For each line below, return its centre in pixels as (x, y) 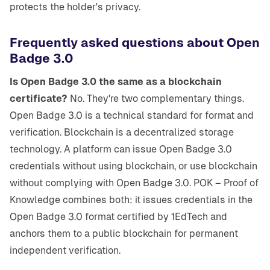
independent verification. (65, 251)
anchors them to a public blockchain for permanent (124, 234)
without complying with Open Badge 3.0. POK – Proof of (134, 183)
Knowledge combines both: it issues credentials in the (131, 200)
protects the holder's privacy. (75, 7)
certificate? (39, 99)
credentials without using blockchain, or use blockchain (133, 166)
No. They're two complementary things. (156, 99)
